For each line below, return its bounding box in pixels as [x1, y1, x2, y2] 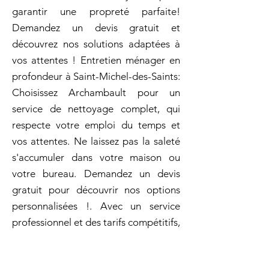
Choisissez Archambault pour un [12, 86, 180, 98]
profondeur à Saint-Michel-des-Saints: [12, 70, 180, 82]
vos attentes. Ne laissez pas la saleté [12, 135, 180, 147]
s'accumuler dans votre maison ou [12, 151, 180, 163]
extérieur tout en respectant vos [12, 249, 180, 261]
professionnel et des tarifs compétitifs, [12, 216, 180, 228]
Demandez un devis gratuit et [12, 22, 180, 34]
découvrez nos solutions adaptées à [12, 38, 180, 50]
